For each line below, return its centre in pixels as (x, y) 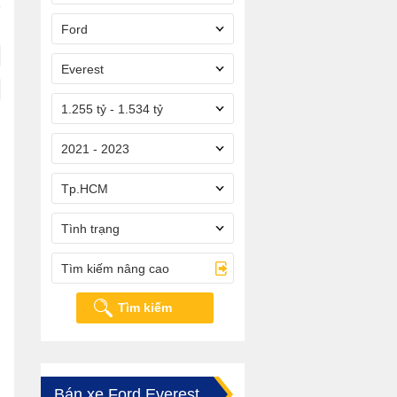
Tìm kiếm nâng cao (115, 269)
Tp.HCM (85, 189)
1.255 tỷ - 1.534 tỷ (112, 109)
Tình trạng (90, 229)
